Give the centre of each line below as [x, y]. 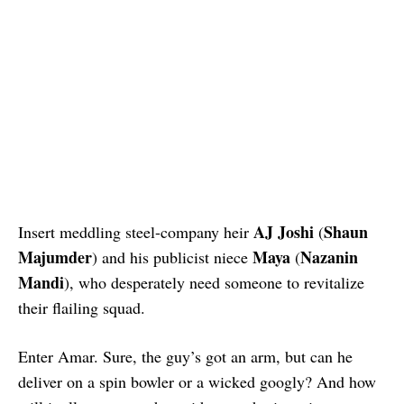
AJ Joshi [284, 231]
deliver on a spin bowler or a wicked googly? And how [197, 381]
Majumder [55, 257]
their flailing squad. [82, 307]
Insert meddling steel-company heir [136, 231]
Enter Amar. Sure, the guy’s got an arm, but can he [185, 356]
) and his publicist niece [172, 257]
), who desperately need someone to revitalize [214, 282]
